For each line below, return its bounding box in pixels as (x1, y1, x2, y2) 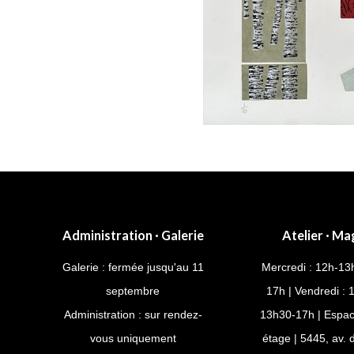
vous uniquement (89, 331, 176, 345)
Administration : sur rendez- (63, 307, 202, 321)
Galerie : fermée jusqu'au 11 (62, 260, 204, 273)
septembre (106, 284, 160, 297)
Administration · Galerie (62, 227, 204, 243)
